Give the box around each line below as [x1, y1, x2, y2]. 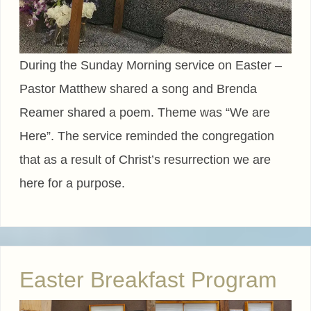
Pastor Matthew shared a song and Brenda [19, 82, 257, 96]
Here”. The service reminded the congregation [19, 129, 274, 144]
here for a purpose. [19, 176, 125, 191]
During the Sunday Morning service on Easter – [19, 58, 282, 73]
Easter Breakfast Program [19, 267, 277, 293]
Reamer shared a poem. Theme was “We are [19, 106, 270, 120]
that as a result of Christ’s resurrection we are [19, 153, 271, 167]
